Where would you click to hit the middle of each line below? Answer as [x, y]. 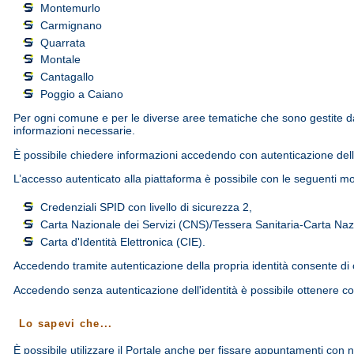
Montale [61, 60]
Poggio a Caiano [82, 94]
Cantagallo [68, 77]
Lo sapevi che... [66, 324]
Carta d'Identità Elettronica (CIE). [123, 243]
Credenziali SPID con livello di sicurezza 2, [148, 208]
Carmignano [72, 25]
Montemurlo [71, 8]
